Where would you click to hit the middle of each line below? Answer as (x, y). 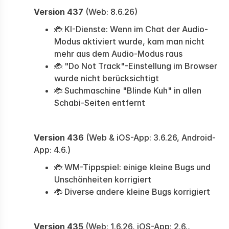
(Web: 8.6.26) (110, 12)
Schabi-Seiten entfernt (100, 103)
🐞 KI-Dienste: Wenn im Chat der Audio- (131, 29)
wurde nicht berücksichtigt (107, 78)
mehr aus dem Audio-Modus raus (118, 54)
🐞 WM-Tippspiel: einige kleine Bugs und (132, 167)
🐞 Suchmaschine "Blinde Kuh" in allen (128, 90)
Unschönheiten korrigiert (103, 179)
